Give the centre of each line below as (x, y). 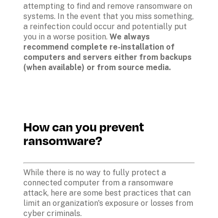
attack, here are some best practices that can (107, 193)
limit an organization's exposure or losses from (108, 203)
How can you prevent (84, 126)
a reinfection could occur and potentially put (105, 26)
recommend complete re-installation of (99, 47)
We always (130, 36)
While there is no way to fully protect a (95, 172)
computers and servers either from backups (108, 57)
